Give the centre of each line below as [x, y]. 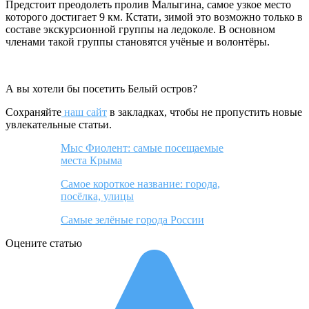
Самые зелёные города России [132, 220]
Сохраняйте [33, 112]
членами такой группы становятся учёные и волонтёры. [138, 42]
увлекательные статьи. [59, 125]
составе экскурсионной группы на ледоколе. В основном [140, 30]
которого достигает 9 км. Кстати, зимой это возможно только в [154, 17]
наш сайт [84, 112]
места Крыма [91, 161]
